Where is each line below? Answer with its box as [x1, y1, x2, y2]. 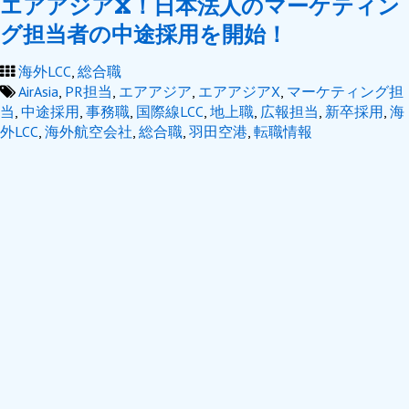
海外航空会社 [45, 122, 132, 141]
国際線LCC [136, 102, 204, 121]
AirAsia [18, 82, 58, 100]
